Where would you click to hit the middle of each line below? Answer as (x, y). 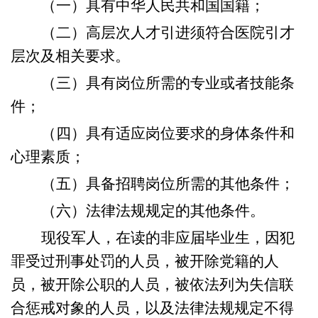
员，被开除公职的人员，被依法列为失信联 (152, 285)
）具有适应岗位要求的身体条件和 (183, 133)
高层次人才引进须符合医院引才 (190, 33)
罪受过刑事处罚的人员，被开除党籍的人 (145, 261)
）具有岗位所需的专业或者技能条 (183, 83)
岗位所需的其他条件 (213, 184)
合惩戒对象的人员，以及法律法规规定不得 (152, 308)
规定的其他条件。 (205, 211)
